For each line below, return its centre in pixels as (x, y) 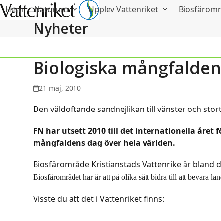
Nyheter (61, 28)
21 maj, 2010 (60, 88)
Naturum (52, 9)
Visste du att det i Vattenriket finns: (99, 199)
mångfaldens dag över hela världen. (104, 142)
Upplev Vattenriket (124, 9)
